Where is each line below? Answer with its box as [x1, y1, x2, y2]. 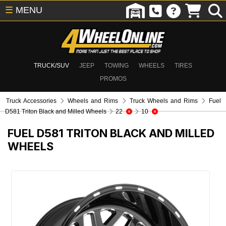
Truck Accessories [6, 97, 57, 104]
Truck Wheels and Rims [129, 97, 198, 104]
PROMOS [99, 75, 127, 82]
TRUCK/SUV [34, 62, 69, 69]
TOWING [104, 62, 129, 69]
